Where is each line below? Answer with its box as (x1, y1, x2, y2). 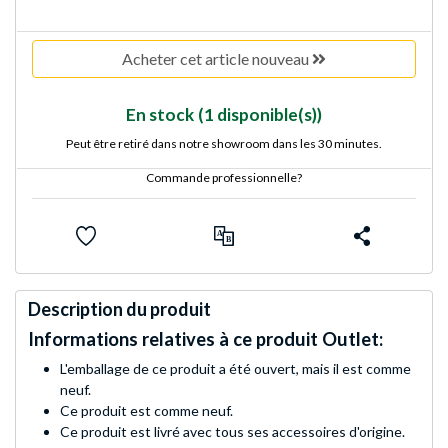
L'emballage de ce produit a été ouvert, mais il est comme (60, 360, 411, 378)
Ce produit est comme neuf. (60, 402, 233, 420)
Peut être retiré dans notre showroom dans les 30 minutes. (66, 136, 382, 152)
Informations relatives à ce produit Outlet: (28, 328, 383, 351)
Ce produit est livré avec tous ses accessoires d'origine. (60, 423, 405, 441)
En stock (126, 104, 194, 126)
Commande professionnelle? (146, 170, 302, 186)
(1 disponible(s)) (198, 104, 322, 126)
